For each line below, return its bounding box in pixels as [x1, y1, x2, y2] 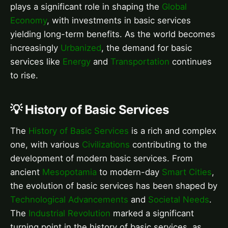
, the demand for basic [101, 42, 192, 53]
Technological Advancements [10, 194, 128, 205]
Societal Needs [148, 194, 209, 205]
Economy [10, 15, 47, 25]
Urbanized [61, 42, 101, 53]
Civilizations [82, 139, 130, 150]
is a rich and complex [129, 125, 216, 136]
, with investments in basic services [47, 15, 191, 25]
